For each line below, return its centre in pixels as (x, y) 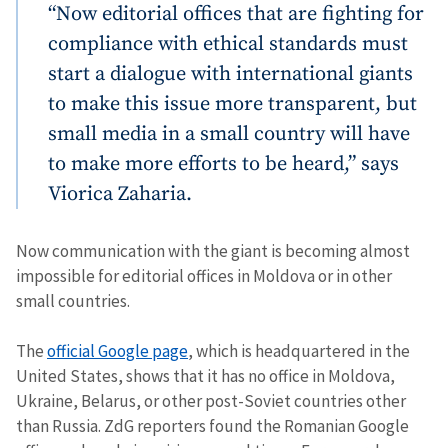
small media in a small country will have (229, 133)
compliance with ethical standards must (228, 43)
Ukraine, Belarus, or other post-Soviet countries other (211, 400)
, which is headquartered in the (299, 350)
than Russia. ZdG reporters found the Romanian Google (212, 425)
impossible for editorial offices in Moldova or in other (204, 275)
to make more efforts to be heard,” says (223, 163)
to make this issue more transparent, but (232, 103)
